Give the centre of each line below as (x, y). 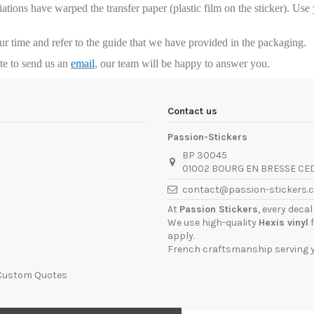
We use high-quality (213, 223)
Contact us (192, 111)
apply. (181, 236)
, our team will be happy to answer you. (182, 64)
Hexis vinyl (284, 223)
